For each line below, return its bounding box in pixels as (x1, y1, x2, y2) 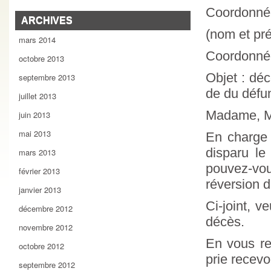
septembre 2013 (19, 71, 75, 83)
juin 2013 (19, 109, 50, 120)
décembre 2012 (19, 203, 73, 214)
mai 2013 (19, 128, 51, 139)
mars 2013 (19, 146, 56, 158)
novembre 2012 (19, 221, 73, 233)
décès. (206, 214, 244, 229)
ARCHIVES (21, 15, 73, 25)
